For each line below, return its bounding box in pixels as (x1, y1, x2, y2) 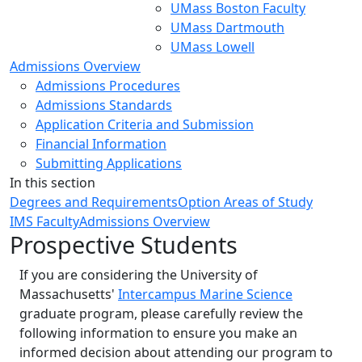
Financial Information (36, 135, 166, 153)
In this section (10, 174, 95, 192)
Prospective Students (10, 229, 238, 260)
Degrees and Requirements (10, 193, 178, 211)
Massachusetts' (19, 285, 118, 303)
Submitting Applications (36, 154, 182, 172)
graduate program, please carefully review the (19, 305, 303, 322)
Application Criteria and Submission (36, 116, 254, 133)
